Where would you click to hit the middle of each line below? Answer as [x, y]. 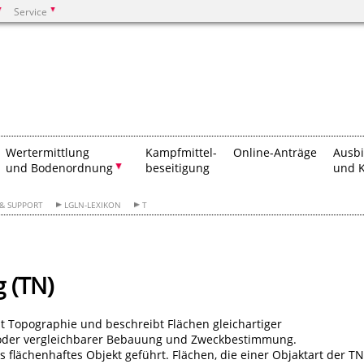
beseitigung [178, 168]
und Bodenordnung [59, 168]
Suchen [69, 58]
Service [30, 11]
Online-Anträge [275, 152]
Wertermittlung [48, 152]
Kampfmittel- [181, 152]
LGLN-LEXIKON [93, 205]
